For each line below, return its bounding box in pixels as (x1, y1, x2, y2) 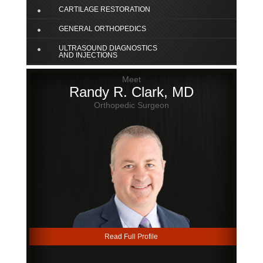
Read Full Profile (104, 232, 159, 241)
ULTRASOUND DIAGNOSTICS (58, 44, 157, 53)
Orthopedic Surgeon (93, 100, 169, 110)
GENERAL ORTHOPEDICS (58, 25, 146, 33)
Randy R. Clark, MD (69, 84, 194, 100)
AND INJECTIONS (58, 51, 117, 60)
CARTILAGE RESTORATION (58, 5, 150, 14)
